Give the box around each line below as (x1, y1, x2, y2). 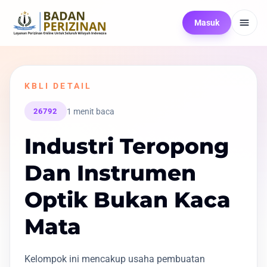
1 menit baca (66, 106, 114, 116)
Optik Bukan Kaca (24, 187, 231, 213)
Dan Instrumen (24, 160, 196, 187)
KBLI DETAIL (24, 81, 92, 91)
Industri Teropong (24, 133, 229, 160)
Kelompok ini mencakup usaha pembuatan (24, 253, 205, 265)
